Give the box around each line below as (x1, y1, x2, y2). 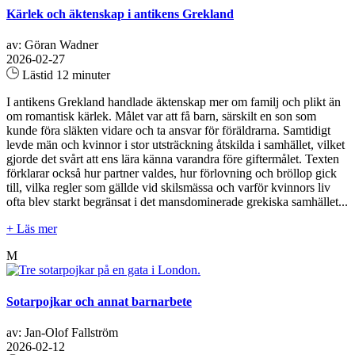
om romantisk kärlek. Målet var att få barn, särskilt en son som (6, 109, 316, 124)
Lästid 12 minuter (19, 68, 110, 82)
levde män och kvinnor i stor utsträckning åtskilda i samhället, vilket (6, 138, 345, 152)
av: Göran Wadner (6, 38, 98, 52)
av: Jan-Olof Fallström (6, 325, 118, 339)
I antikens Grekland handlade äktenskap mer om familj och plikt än (6, 95, 341, 109)
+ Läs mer (6, 222, 57, 236)
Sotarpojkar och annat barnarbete (6, 294, 192, 308)
